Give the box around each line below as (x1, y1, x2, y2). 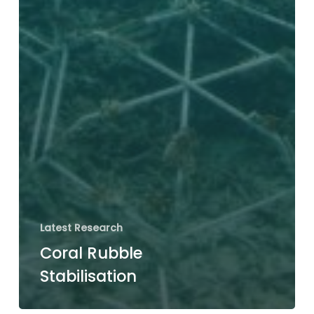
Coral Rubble (39, 241, 142, 264)
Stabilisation (39, 264, 137, 287)
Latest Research (39, 220, 123, 235)
